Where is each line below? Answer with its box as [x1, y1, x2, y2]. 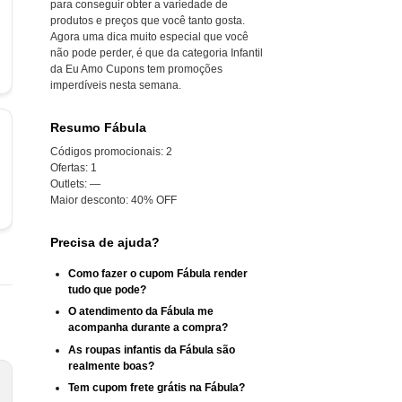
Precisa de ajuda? [50, 235, 160, 249]
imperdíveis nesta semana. [50, 79, 181, 92]
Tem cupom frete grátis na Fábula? [68, 381, 245, 395]
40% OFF [131, 194, 177, 206]
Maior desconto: [50, 194, 128, 206]
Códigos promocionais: [50, 145, 163, 158]
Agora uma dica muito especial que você [50, 31, 249, 43]
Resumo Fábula [50, 120, 146, 135]
